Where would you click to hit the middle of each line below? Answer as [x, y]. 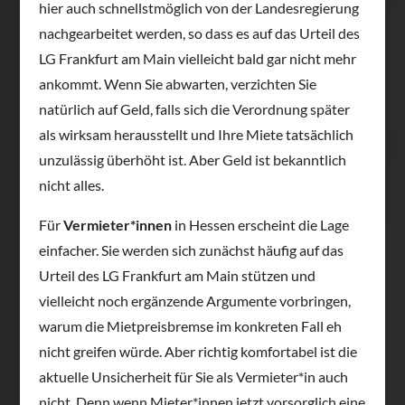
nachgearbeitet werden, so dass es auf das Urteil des [199, 33]
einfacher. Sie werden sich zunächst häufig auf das [191, 250]
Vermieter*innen [117, 224]
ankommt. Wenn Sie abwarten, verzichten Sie [177, 83]
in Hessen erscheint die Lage [260, 224]
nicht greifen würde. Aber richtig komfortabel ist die [198, 351]
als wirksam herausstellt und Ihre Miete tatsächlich [196, 134]
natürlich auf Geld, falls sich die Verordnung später [194, 108]
